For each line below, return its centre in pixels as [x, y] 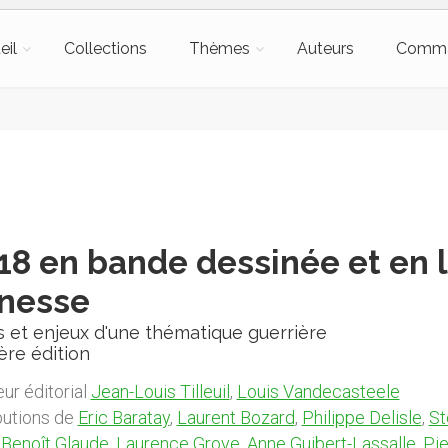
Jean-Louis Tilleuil [160, 391]
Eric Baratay [123, 417]
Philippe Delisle [361, 417]
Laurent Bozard [235, 417]
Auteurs [325, 48]
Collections [105, 48]
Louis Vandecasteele [318, 391]
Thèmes [219, 48]
